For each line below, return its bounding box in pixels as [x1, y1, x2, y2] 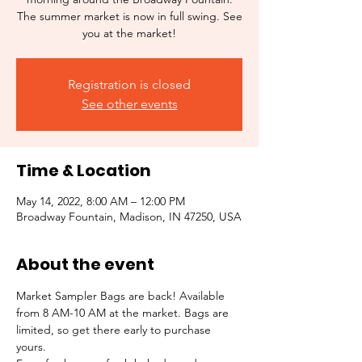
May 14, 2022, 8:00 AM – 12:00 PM [16, 194, 185, 208]
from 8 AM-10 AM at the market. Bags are [16, 305, 232, 320]
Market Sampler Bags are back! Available [16, 288, 228, 303]
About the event [16, 253, 154, 276]
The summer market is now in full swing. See [16, 9, 242, 23]
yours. [16, 339, 46, 354]
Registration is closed [68, 77, 191, 92]
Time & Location [16, 159, 151, 182]
